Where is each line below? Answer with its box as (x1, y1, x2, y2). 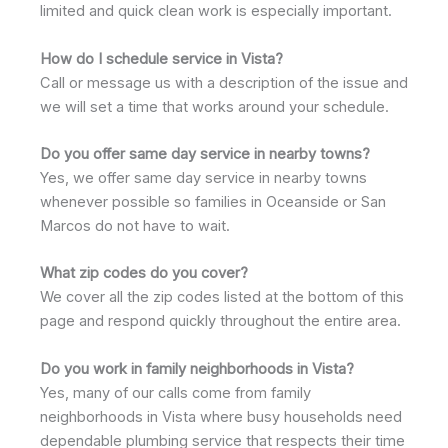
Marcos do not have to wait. (40, 217, 230, 236)
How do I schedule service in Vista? (40, 49, 283, 68)
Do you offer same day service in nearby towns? (40, 145, 370, 164)
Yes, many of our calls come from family (40, 383, 311, 402)
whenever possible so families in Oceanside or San (40, 193, 386, 212)
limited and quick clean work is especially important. (40, 2, 392, 21)
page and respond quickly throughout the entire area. (40, 312, 401, 331)
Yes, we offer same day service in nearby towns (40, 169, 367, 188)
